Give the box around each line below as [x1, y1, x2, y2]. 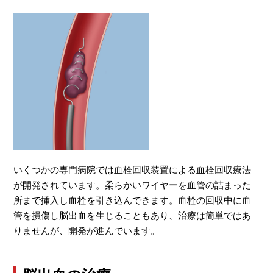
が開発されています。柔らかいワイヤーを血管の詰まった [13, 179, 252, 191]
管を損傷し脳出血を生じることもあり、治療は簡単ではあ [13, 209, 252, 222]
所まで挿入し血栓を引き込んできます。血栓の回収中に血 [13, 194, 252, 207]
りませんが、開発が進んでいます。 [13, 224, 160, 237]
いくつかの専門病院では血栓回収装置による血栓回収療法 [13, 163, 252, 176]
